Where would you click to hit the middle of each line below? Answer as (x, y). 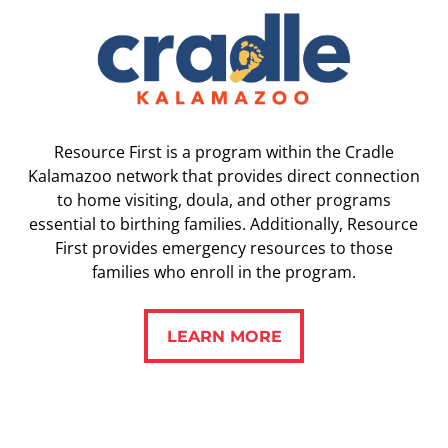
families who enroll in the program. (223, 271)
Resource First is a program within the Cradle (223, 151)
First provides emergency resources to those (223, 247)
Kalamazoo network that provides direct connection (223, 175)
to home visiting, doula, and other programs (223, 199)
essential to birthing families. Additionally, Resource (224, 223)
